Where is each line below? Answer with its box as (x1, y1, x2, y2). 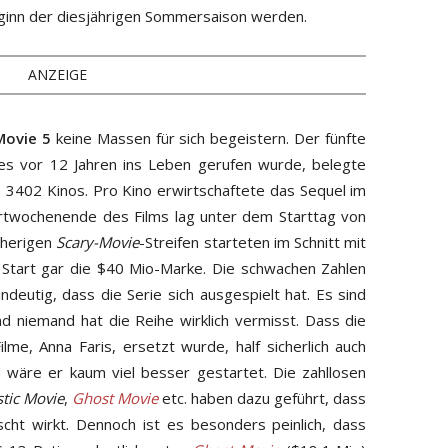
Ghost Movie (72, 387, 159, 408)
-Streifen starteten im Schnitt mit (139, 231, 367, 252)
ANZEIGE (28, 64, 88, 84)
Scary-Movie (56, 231, 140, 252)
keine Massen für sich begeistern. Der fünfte (50, 127, 367, 148)
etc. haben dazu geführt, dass (158, 387, 367, 408)
